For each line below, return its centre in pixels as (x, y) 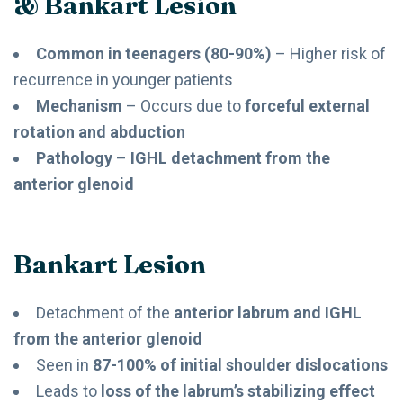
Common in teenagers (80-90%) (154, 53)
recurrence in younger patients (123, 79)
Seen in (64, 364)
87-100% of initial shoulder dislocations (240, 364)
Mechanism (79, 105)
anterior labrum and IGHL (268, 312)
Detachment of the (105, 312)
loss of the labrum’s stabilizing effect (238, 390)
